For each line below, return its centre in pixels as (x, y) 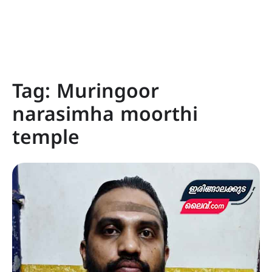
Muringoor (108, 93)
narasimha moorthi (105, 116)
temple (46, 139)
